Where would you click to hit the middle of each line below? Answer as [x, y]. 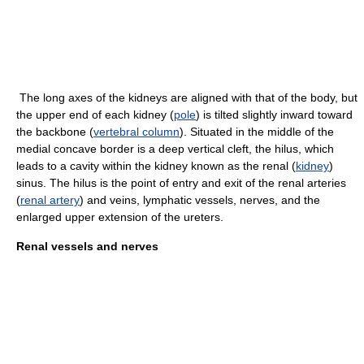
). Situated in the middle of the [257, 132]
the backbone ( [55, 132]
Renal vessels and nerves [87, 246]
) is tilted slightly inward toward [274, 115]
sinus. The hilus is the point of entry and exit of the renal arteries [181, 183]
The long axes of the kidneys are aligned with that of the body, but [187, 97]
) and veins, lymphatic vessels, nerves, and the [200, 200]
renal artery [50, 200]
